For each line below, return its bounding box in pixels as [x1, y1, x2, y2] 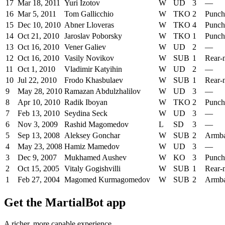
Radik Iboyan [64, 98, 107, 107]
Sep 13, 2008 [18, 131, 60, 140]
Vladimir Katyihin [64, 65, 122, 74]
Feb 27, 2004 [18, 175, 60, 184]
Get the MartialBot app [4, 196, 126, 209]
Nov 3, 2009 [18, 120, 58, 129]
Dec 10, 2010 [18, 21, 61, 30]
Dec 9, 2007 [18, 153, 57, 162]
